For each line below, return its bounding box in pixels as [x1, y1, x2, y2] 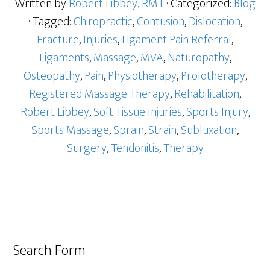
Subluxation [181, 120, 237, 140]
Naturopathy [167, 48, 230, 68]
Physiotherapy [107, 66, 177, 86]
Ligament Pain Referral [122, 30, 231, 50]
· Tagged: [28, 11, 74, 32]
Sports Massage [31, 120, 109, 140]
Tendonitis [110, 138, 159, 159]
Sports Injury [186, 102, 248, 122]
